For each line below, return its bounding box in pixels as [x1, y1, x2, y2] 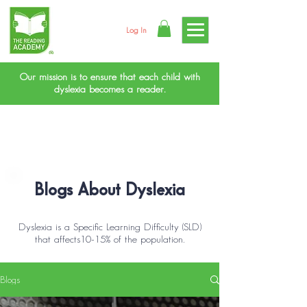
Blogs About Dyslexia [34, 182, 185, 199]
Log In [125, 26, 147, 34]
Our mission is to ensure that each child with [19, 73, 200, 83]
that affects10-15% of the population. [34, 235, 185, 245]
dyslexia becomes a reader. [53, 85, 166, 95]
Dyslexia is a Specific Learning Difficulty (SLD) [18, 223, 201, 233]
